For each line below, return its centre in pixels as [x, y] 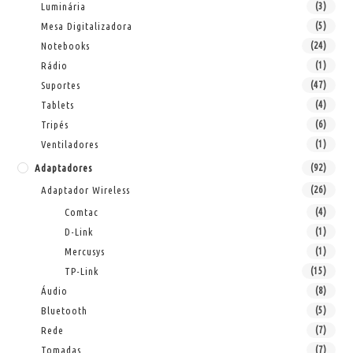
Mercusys [85, 251]
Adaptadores [64, 167]
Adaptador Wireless [86, 190]
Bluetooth [65, 310]
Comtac [82, 212]
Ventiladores [70, 144]
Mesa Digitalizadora [87, 26]
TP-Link [82, 271]
